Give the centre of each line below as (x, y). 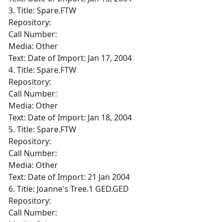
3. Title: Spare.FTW (42, 10)
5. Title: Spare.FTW (42, 129)
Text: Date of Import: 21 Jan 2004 (69, 177)
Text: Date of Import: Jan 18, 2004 (70, 117)
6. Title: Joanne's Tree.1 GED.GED (69, 189)
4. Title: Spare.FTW (42, 70)
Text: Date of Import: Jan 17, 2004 (70, 58)
